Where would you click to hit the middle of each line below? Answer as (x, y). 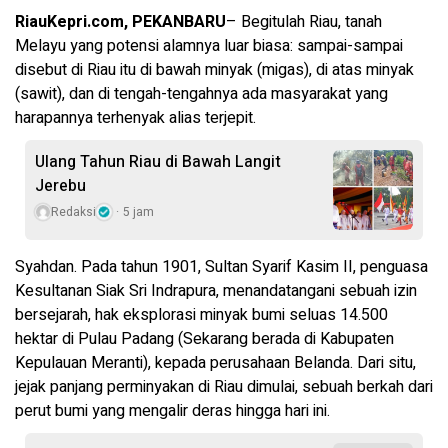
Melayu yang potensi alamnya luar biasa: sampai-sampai (209, 46)
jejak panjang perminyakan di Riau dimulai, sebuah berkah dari (224, 387)
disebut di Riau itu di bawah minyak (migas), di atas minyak (214, 70)
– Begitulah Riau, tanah (304, 22)
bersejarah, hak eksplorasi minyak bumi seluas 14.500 (201, 315)
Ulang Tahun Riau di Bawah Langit (158, 162)
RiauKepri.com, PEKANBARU (120, 22)
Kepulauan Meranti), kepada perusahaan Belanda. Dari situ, (215, 363)
